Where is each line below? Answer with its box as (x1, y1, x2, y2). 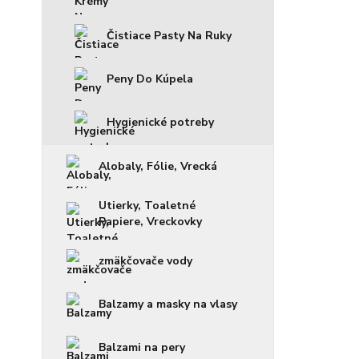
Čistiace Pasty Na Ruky (107, 28, 232, 43)
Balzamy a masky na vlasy (99, 296, 237, 312)
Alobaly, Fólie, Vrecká (99, 159, 217, 174)
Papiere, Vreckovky (99, 214, 202, 229)
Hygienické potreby (107, 115, 214, 130)
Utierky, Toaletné (99, 198, 196, 213)
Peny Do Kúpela (107, 71, 193, 87)
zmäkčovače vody (99, 253, 192, 268)
